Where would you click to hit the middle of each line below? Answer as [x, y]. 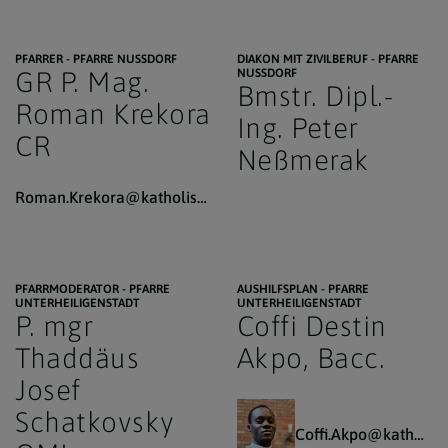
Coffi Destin [311, 326]
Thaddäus [77, 358]
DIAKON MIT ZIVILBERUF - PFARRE [327, 59]
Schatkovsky [94, 422]
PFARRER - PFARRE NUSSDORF [93, 59]
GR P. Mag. [82, 82]
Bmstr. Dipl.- [314, 96]
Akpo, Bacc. [310, 358]
